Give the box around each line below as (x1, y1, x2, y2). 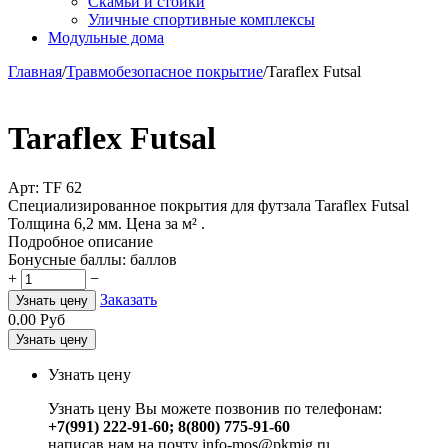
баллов (130, 250, 177, 268)
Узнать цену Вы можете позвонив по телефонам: (48, 399, 382, 417)
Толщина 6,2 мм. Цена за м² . (8, 214, 205, 232)
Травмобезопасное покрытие (66, 63, 263, 80)
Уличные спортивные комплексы (88, 11, 315, 28)
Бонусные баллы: (8, 250, 126, 268)
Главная (8, 63, 62, 80)
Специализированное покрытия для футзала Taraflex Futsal (8, 196, 409, 214)
